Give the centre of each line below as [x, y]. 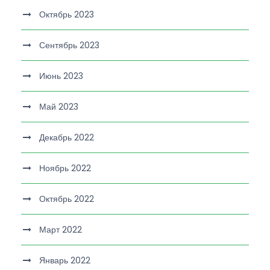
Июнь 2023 [61, 76]
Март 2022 [61, 229]
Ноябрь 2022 [65, 168]
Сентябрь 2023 [69, 45]
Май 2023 [59, 106]
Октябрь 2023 [67, 14]
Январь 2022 [65, 260]
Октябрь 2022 [67, 199]
